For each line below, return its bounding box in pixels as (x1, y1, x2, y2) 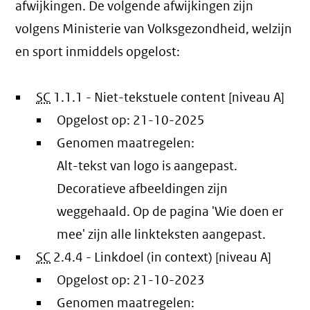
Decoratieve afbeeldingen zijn (57, 181, 228, 197)
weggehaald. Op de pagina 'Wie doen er (57, 203, 284, 220)
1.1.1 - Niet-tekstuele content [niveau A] (53, 89, 285, 106)
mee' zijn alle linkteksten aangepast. (57, 226, 266, 243)
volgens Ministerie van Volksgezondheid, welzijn (15, 21, 293, 37)
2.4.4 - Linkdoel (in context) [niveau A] (53, 249, 272, 266)
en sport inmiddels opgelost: (15, 44, 181, 60)
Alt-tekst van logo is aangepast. (57, 158, 238, 174)
